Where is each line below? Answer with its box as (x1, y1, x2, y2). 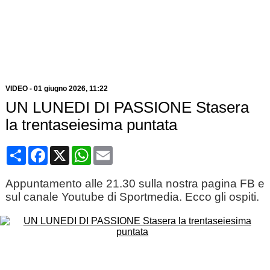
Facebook (47, 145, 90, 155)
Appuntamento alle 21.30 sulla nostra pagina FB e (5, 177, 265, 190)
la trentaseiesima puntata (5, 116, 177, 133)
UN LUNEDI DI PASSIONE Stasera (5, 99, 249, 116)
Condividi (25, 145, 67, 155)
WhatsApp (90, 145, 136, 155)
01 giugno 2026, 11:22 (33, 84, 108, 93)
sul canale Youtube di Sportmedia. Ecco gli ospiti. (5, 190, 259, 203)
